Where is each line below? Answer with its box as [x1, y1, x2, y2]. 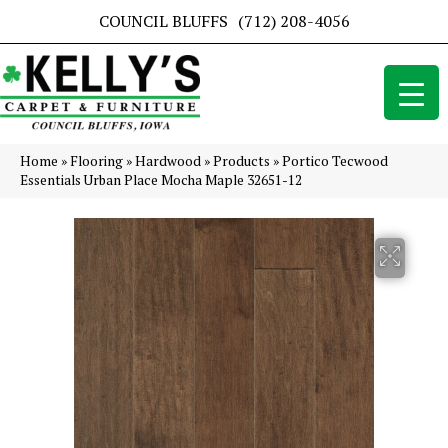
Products [213, 152, 270, 171]
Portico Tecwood [282, 152, 388, 171]
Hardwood [135, 152, 201, 171]
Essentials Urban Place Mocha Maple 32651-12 [20, 171, 302, 190]
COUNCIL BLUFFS [98, 10, 228, 32]
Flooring [70, 152, 123, 171]
